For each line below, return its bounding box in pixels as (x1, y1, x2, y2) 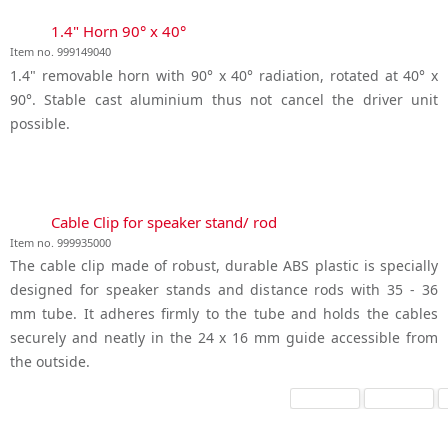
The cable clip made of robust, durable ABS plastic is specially (10, 256, 438, 276)
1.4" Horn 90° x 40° (51, 20, 186, 41)
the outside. (10, 352, 90, 372)
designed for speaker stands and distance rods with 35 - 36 (10, 280, 438, 300)
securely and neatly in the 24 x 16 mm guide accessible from (10, 328, 438, 348)
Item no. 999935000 (10, 234, 111, 250)
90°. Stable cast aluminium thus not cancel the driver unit (10, 89, 438, 109)
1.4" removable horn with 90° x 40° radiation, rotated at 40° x (10, 65, 438, 85)
